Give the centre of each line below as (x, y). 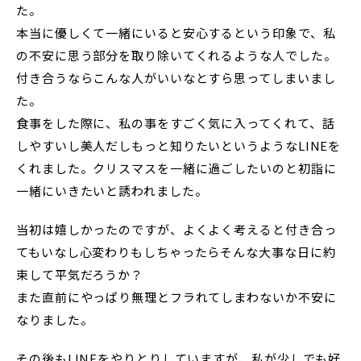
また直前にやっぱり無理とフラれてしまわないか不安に (176, 297)
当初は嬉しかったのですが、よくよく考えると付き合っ (176, 230)
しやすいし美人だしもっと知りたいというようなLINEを (179, 146)
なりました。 (55, 320)
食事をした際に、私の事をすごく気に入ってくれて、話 (176, 123)
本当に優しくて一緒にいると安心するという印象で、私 (176, 33)
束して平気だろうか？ (80, 275)
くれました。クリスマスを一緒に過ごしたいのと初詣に (176, 168)
